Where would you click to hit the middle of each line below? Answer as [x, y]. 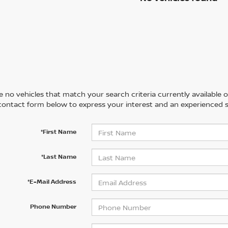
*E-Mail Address [52, 182]
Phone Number [53, 207]
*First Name [58, 132]
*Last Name [59, 157]
